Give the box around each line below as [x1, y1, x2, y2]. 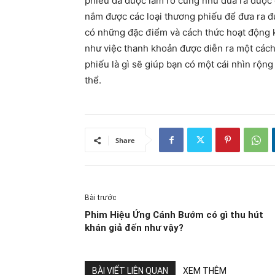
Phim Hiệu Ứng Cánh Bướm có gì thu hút [85, 209, 263, 220]
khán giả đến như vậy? [85, 222, 184, 233]
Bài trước [85, 193, 116, 202]
